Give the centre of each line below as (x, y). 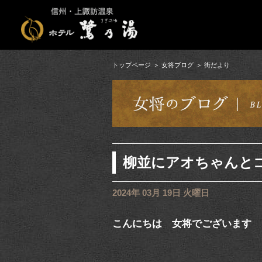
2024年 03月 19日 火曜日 (161, 193)
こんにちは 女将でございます (182, 223)
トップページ (132, 65)
